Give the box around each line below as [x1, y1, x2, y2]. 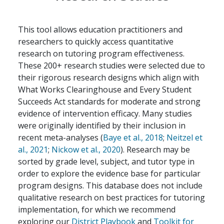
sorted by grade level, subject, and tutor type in [18, 156, 194, 167]
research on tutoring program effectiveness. [18, 48, 184, 59]
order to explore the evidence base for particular [18, 168, 200, 179]
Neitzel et [166, 132, 202, 143]
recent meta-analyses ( [18, 132, 103, 143]
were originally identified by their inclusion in [18, 120, 185, 131]
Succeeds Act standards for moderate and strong [18, 96, 200, 107]
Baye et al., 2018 [103, 132, 163, 143]
